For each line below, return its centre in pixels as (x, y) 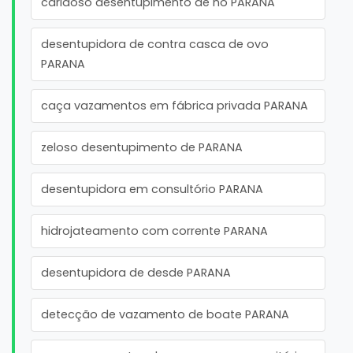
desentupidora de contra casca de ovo (155, 45)
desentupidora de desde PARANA (136, 273)
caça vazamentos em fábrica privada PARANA (175, 106)
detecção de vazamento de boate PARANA (165, 315)
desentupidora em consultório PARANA (152, 190)
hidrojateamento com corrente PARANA (154, 231)
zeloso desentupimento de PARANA (142, 148)
